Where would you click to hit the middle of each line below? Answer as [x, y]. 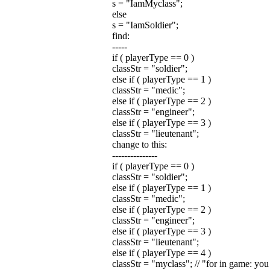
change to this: [139, 144]
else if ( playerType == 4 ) [161, 253]
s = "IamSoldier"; [145, 25]
